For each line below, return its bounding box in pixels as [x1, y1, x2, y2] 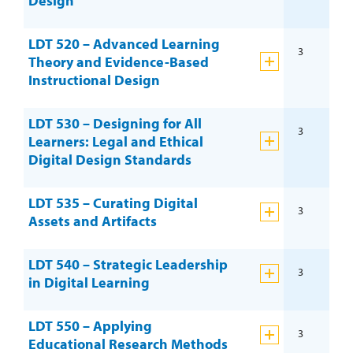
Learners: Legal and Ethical [28, 132, 203, 150]
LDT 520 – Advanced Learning [28, 34, 220, 53]
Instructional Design [28, 70, 160, 89]
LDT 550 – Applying [28, 316, 152, 335]
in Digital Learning [28, 273, 150, 292]
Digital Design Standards [28, 150, 191, 169]
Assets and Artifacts [28, 211, 157, 230]
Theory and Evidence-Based [28, 52, 209, 71]
